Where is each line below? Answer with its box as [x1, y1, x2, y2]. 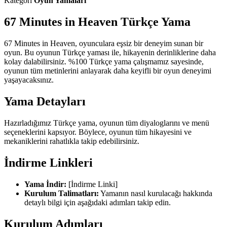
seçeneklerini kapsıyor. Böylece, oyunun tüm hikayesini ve [4, 128, 192, 137]
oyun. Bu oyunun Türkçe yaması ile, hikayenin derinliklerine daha [4, 48, 216, 57]
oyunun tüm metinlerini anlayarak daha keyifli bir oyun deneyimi [4, 66, 211, 75]
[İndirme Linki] [66, 179, 118, 188]
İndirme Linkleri [4, 156, 93, 169]
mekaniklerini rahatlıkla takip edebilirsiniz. [4, 137, 139, 146]
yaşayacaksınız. [4, 75, 54, 85]
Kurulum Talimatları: [24, 188, 99, 198]
